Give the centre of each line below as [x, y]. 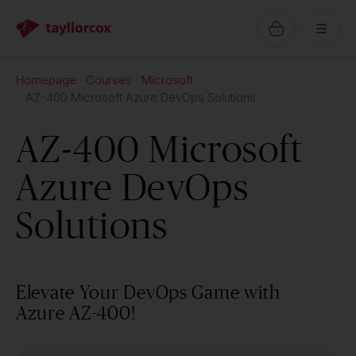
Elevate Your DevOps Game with [148, 292]
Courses [109, 80]
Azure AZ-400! [76, 313]
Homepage [46, 80]
